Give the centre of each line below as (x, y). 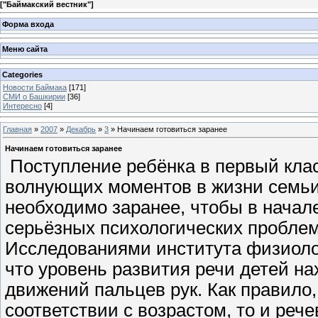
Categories (22, 74)
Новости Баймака (35, 87)
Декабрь (81, 129)
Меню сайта (25, 49)
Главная (17, 129)
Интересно (22, 105)
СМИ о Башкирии (34, 96)
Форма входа (28, 24)
